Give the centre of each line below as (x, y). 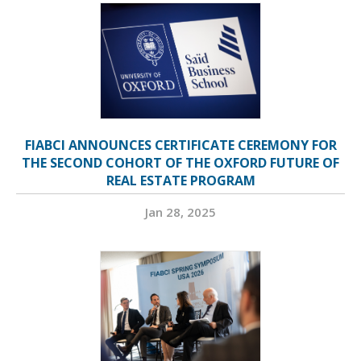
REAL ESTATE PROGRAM (180, 181)
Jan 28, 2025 (180, 212)
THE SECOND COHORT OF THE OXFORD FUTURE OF (180, 163)
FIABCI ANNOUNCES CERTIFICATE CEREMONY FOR (180, 145)
